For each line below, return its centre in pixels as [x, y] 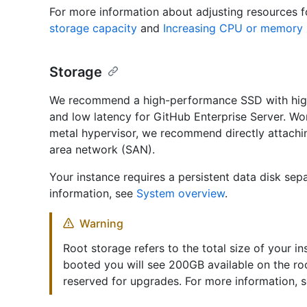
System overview [181, 194]
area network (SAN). [102, 150]
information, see [93, 194]
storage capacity [93, 28]
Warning [101, 224]
